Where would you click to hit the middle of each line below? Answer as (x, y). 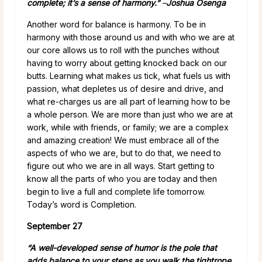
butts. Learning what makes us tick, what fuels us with (129, 75)
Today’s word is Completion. (82, 204)
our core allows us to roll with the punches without (123, 50)
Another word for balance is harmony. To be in (116, 24)
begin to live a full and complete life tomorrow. (116, 191)
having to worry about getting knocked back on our (127, 63)
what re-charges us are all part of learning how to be (129, 101)
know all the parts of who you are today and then (122, 178)
